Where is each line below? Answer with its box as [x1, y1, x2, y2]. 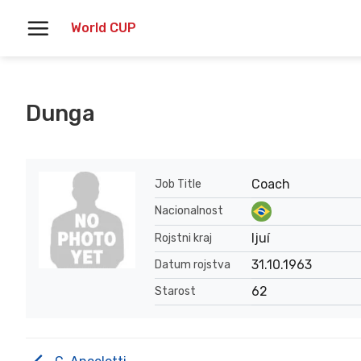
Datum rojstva [155, 257, 230, 272]
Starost [155, 284, 196, 298]
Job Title [155, 176, 201, 191]
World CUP [71, 20, 137, 35]
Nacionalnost [155, 204, 223, 218]
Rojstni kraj [155, 230, 212, 245]
